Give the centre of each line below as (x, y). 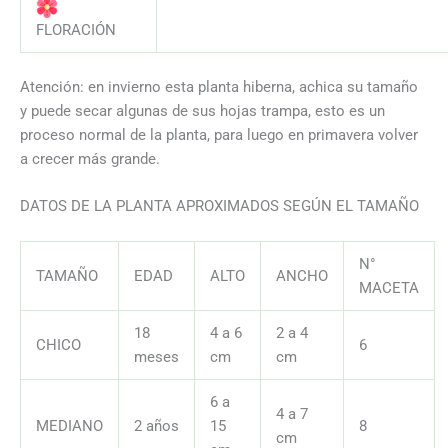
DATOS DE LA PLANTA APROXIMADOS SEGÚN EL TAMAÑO (219, 206)
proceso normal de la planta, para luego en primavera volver (219, 134)
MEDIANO (69, 426)
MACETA (388, 288)
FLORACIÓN (75, 29)
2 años (156, 426)
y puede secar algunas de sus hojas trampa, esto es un (202, 110)
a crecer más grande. (90, 158)
